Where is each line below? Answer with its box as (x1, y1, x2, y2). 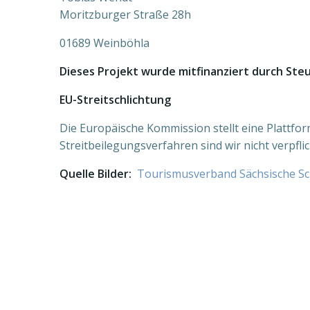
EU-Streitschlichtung (60, 92, 171, 107)
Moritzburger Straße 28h (60, 7, 191, 22)
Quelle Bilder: (60, 166, 137, 181)
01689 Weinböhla (60, 35, 149, 51)
